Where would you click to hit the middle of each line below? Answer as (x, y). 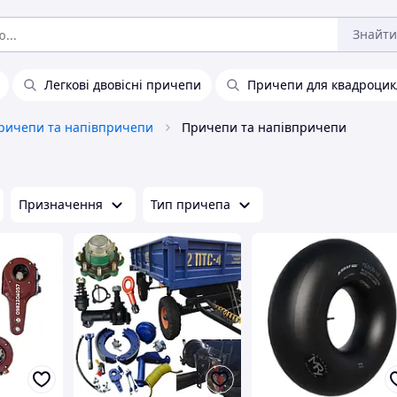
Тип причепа (191, 204)
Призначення (61, 204)
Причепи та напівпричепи (264, 127)
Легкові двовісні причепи (123, 85)
